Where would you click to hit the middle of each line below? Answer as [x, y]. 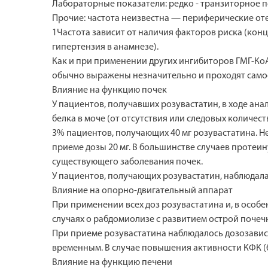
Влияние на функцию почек [109, 90]
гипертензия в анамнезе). [105, 47]
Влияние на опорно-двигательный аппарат [142, 191]
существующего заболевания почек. [127, 162]
